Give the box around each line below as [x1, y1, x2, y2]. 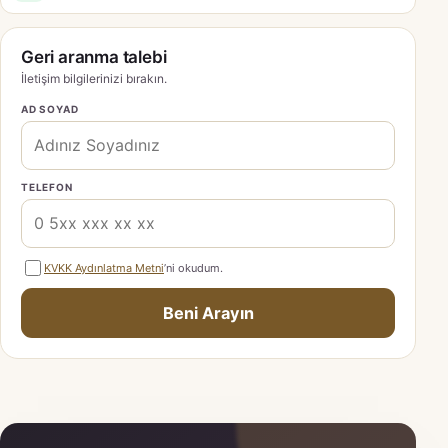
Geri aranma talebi [21, 47, 167, 68]
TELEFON [21, 181, 73, 194]
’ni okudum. [164, 260, 223, 275]
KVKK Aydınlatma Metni [44, 260, 164, 275]
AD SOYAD [21, 103, 79, 116]
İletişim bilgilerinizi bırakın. [21, 71, 167, 87]
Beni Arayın [162, 303, 254, 324]
